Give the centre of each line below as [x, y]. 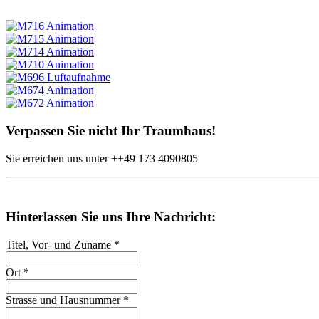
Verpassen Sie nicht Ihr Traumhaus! [111, 130]
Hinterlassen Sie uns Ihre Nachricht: [111, 217]
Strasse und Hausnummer [64, 300]
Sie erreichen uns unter [58, 158]
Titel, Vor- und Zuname [60, 245]
